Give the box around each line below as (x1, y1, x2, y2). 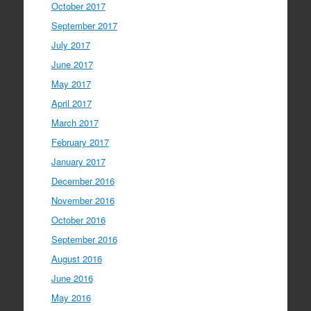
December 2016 (51, 174, 115, 187)
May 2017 (51, 77, 91, 90)
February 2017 (51, 135, 109, 149)
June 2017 (51, 58, 93, 71)
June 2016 (51, 271, 93, 285)
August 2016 (51, 252, 102, 265)
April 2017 (51, 96, 92, 110)
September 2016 (51, 233, 117, 246)
